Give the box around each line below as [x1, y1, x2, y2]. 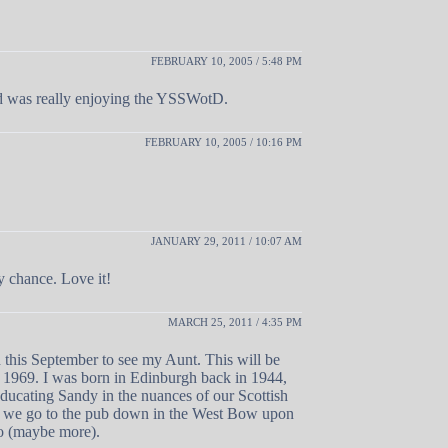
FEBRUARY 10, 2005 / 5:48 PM [151, 54, 302, 67]
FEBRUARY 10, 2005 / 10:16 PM [145, 135, 302, 148]
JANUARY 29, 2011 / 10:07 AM [151, 234, 302, 247]
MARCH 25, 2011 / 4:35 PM [168, 315, 302, 328]
